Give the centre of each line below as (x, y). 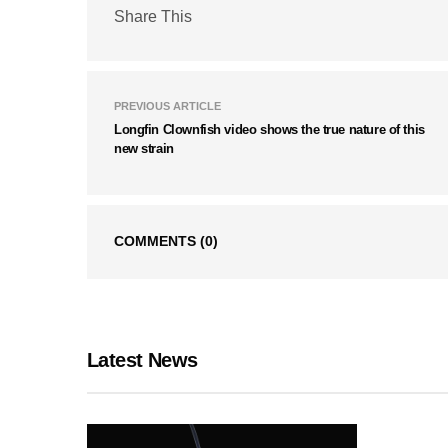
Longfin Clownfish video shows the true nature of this (269, 130)
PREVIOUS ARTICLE (167, 106)
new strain (144, 149)
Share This (153, 16)
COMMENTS (157, 241)
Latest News (142, 360)
